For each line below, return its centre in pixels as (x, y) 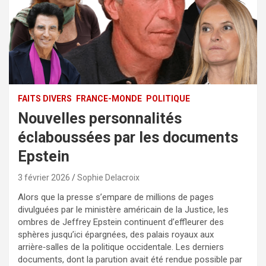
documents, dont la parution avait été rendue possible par (130, 259)
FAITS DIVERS (45, 98)
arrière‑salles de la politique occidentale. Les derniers (121, 247)
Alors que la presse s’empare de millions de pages (116, 197)
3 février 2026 (44, 177)
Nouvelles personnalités (100, 118)
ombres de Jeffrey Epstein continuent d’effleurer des (121, 222)
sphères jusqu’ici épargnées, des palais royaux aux (116, 234)
